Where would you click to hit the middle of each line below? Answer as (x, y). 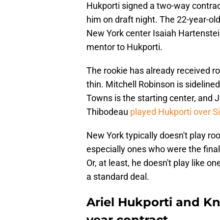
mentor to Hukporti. (124, 47)
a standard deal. (118, 177)
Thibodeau (108, 112)
